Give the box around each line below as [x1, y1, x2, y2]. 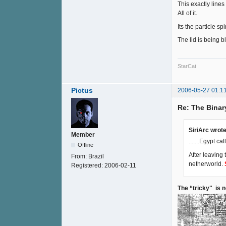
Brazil [88, 152, 104, 160]
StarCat [178, 63, 196, 69]
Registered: [71, 161, 104, 169]
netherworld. [189, 160, 224, 167]
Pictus [71, 86, 93, 94]
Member [71, 131, 95, 138]
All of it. [178, 10, 197, 17]
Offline [78, 141, 94, 148]
